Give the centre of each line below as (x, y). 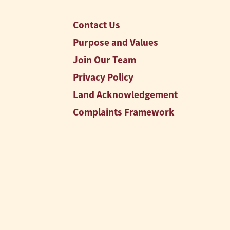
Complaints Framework (124, 112)
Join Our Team (105, 60)
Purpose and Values (116, 42)
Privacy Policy (103, 77)
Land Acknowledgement (126, 94)
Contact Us (97, 25)
